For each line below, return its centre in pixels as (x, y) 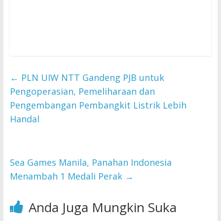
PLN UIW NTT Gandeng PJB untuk (91, 78)
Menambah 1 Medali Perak (67, 176)
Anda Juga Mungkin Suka (102, 207)
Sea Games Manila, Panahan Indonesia (91, 163)
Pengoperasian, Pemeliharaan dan (82, 92)
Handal (24, 119)
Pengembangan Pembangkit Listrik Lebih (98, 105)
